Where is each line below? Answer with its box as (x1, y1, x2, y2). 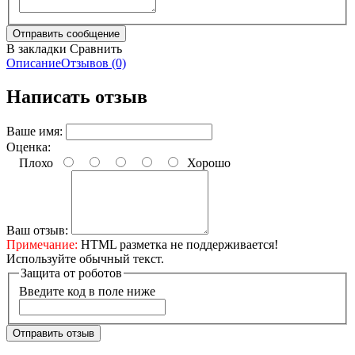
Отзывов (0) (61, 56, 126, 70)
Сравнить (70, 42, 122, 55)
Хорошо (181, 155, 231, 170)
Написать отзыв (6, 86, 147, 107)
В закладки (6, 42, 67, 55)
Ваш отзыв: (6, 223, 68, 237)
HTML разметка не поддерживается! (78, 237, 278, 251)
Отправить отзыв (13, 327, 94, 340)
